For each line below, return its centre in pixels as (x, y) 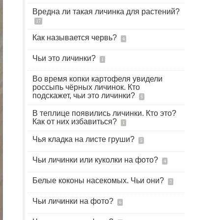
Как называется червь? (76, 38)
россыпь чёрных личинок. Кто (86, 87)
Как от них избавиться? (76, 122)
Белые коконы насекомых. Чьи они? (99, 180)
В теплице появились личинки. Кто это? (104, 113)
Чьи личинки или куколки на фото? (96, 160)
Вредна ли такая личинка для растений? (106, 12)
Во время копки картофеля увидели (97, 79)
